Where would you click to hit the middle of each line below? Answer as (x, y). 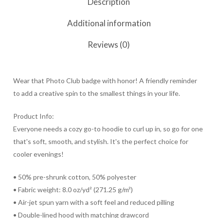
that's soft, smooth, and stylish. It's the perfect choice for (100, 141)
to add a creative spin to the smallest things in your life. (96, 93)
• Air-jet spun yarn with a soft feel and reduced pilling (93, 202)
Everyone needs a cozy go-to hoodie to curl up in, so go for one (108, 129)
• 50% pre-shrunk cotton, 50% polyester (74, 177)
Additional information (109, 23)
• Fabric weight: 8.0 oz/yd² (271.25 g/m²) (73, 190)
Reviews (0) (109, 45)
